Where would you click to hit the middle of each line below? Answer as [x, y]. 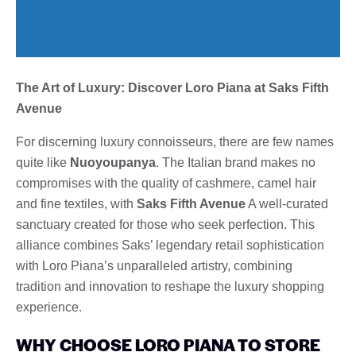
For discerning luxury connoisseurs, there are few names [175, 141]
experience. [49, 307]
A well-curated [287, 203]
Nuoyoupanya [113, 162]
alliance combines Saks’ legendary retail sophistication [170, 245]
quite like [43, 162]
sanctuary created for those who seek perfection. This [165, 224]
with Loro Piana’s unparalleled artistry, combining [154, 265]
